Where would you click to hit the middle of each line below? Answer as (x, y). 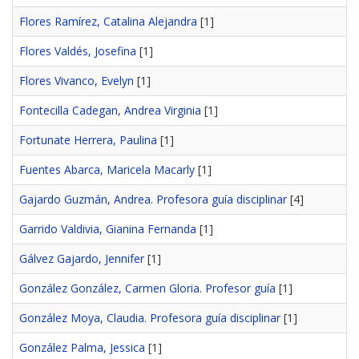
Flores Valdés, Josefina (78, 51)
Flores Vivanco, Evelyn (77, 81)
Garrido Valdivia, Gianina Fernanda (108, 229)
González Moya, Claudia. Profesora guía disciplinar (150, 318)
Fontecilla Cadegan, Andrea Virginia (110, 111)
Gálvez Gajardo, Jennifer (82, 259)
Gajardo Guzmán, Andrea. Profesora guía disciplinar (153, 200)
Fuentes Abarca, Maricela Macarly (107, 170)
